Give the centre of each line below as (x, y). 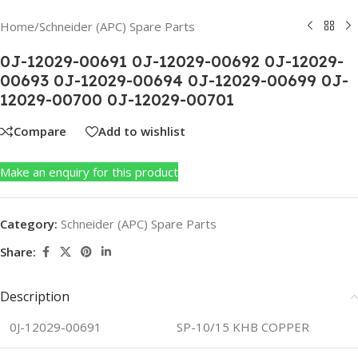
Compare (40, 131)
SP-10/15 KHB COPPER (243, 326)
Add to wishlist (142, 131)
